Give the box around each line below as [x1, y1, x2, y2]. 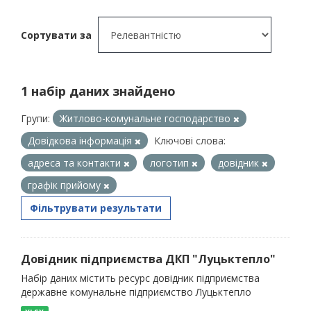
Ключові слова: [154, 134, 226, 147]
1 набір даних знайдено [21, 83, 176, 99]
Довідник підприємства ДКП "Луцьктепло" [21, 251, 276, 267]
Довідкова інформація [28, 134, 135, 147]
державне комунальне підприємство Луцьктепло [21, 285, 251, 299]
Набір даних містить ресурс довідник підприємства [21, 271, 260, 285]
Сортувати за [21, 28, 92, 42]
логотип [150, 156, 192, 169]
